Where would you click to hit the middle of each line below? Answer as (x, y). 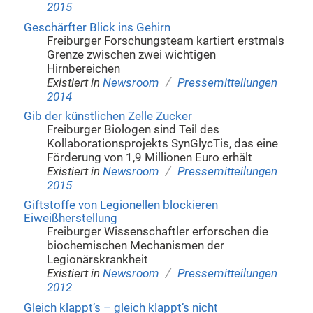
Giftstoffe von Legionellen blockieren (121, 205)
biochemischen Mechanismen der (136, 246)
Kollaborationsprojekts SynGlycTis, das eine (163, 144)
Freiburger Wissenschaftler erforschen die (158, 232)
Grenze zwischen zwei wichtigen (132, 54)
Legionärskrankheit (98, 260)
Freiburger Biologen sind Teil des (133, 130)
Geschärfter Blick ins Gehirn (97, 27)
